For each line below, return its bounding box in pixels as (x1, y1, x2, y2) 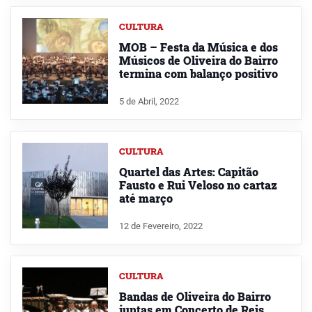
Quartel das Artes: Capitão (118, 164, 258, 180)
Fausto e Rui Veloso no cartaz (118, 178, 277, 193)
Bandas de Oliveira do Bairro (118, 289, 271, 304)
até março (118, 191, 173, 206)
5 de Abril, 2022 (118, 96, 179, 107)
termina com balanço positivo (118, 66, 278, 81)
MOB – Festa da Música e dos (118, 40, 278, 55)
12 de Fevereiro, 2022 (118, 221, 203, 232)
